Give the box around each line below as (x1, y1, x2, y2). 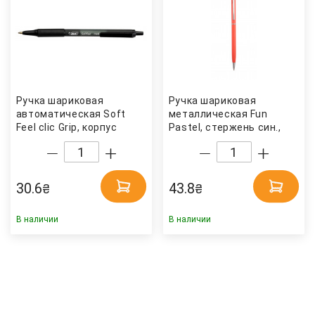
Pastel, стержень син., (168, 122, 281, 134)
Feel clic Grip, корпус (15, 122, 117, 134)
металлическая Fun (168, 108, 268, 120)
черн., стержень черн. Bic (15, 135, 145, 147)
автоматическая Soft (15, 108, 126, 120)
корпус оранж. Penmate (168, 135, 288, 147)
